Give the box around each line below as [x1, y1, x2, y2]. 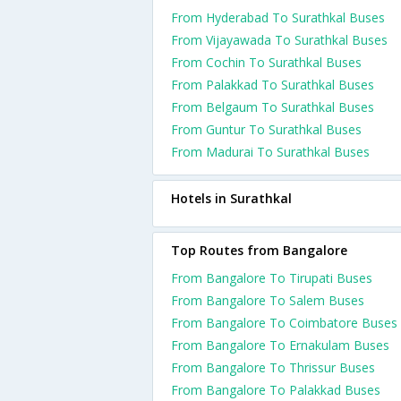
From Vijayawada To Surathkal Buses [171, 31, 388, 48]
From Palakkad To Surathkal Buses [171, 76, 374, 93]
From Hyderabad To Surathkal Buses [171, 9, 385, 26]
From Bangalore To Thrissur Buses [171, 359, 375, 376]
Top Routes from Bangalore [171, 242, 347, 259]
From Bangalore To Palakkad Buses [171, 381, 380, 398]
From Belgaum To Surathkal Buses [171, 98, 374, 115]
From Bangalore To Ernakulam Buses [171, 337, 389, 354]
